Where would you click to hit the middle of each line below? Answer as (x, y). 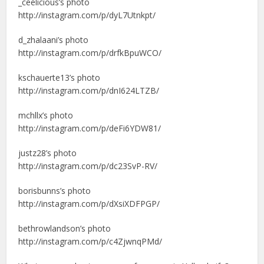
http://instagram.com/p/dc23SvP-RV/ (88, 166)
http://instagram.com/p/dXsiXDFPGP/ (89, 203)
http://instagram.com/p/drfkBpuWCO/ (90, 52)
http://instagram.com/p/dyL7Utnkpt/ (87, 15)
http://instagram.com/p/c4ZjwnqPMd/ (90, 241)
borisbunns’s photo (55, 190)
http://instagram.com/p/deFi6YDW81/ (90, 128)
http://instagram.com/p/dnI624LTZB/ (89, 90)
